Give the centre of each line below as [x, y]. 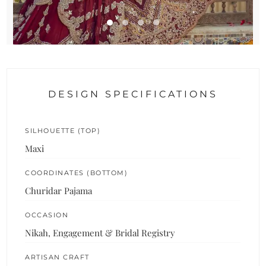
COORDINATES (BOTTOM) [77, 172]
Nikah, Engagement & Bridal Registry [100, 232]
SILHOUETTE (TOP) [63, 130]
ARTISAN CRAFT [57, 257]
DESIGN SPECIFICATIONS [133, 94]
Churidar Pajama [59, 190]
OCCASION [47, 215]
